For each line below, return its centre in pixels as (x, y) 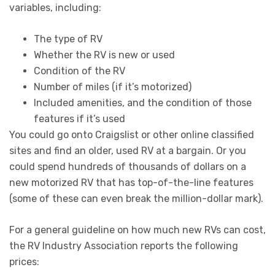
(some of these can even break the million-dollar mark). (136, 198)
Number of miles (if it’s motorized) (113, 87)
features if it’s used (79, 118)
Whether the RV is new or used (104, 55)
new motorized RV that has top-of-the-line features (131, 182)
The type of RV (68, 39)
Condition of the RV (79, 71)
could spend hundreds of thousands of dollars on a (128, 166)
